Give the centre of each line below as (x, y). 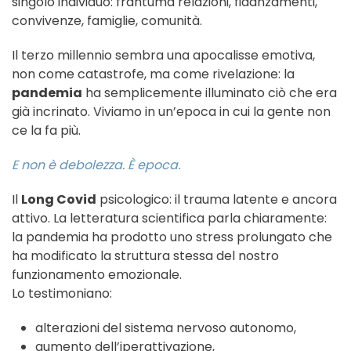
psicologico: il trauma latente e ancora (217, 200)
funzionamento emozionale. (97, 275)
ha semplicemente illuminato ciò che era (210, 93)
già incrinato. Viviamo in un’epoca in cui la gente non (171, 112)
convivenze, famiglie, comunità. (107, 21)
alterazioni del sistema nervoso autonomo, (166, 328)
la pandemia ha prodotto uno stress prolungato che (172, 237)
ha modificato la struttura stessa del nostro (145, 256)
